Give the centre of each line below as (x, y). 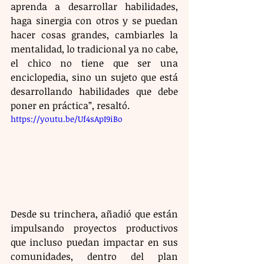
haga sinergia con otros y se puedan (94, 21)
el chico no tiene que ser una (94, 63)
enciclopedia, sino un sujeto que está (94, 77)
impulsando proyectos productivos (94, 228)
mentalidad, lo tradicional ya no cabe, (94, 49)
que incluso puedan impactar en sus (94, 242)
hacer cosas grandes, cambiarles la (94, 35)
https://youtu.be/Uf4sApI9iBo (67, 119)
